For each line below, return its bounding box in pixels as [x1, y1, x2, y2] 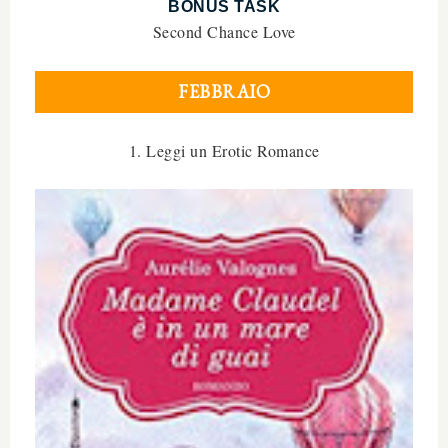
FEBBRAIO [178, 79, 270, 103]
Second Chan [152, 20, 243, 42]
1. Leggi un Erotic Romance [128, 139, 320, 161]
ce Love [243, 20, 296, 42]
